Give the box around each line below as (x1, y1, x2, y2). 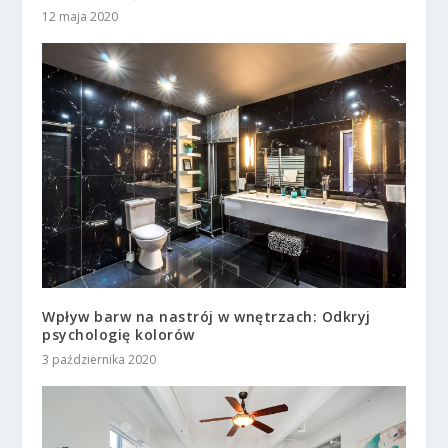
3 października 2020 (42, 350, 157, 368)
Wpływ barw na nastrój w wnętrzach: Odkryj (42, 306, 371, 326)
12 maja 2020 (42, 7, 119, 25)
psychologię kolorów (42, 324, 195, 344)
